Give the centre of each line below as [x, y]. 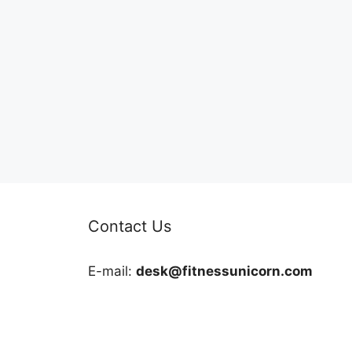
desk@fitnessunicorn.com [224, 271]
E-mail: [112, 271]
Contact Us [130, 226]
